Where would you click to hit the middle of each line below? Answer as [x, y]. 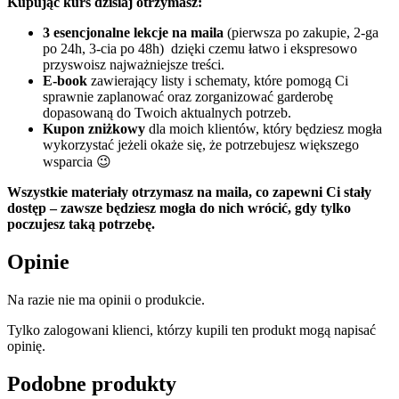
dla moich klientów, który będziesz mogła [264, 129]
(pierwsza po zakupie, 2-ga [301, 33]
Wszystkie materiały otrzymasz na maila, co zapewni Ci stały [189, 192]
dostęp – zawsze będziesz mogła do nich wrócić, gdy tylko [179, 208]
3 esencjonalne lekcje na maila [133, 33]
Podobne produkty [92, 383]
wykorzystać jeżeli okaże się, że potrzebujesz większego [201, 145]
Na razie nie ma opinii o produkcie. [106, 300]
